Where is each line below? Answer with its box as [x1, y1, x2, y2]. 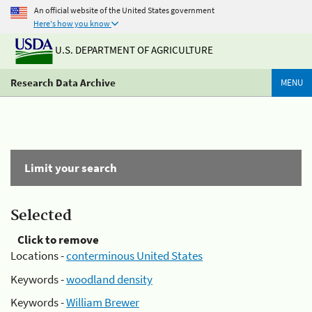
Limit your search [24, 160, 117, 175]
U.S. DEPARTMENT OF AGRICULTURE [53, 43, 213, 57]
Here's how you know [33, 18, 110, 29]
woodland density [66, 271, 153, 287]
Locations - [10, 248, 66, 263]
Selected [10, 207, 72, 225]
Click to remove [17, 232, 99, 247]
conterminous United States [66, 248, 203, 263]
